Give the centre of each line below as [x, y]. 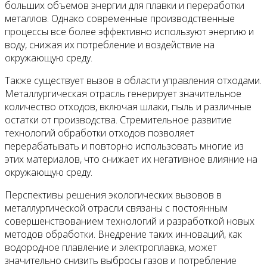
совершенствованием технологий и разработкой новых [130, 221]
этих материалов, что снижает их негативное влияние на [131, 159]
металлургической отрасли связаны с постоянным [116, 208]
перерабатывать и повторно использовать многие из [124, 146]
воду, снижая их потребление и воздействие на [110, 45]
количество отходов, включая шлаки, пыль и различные [128, 107]
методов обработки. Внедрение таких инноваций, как [123, 234]
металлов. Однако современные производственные [120, 18]
